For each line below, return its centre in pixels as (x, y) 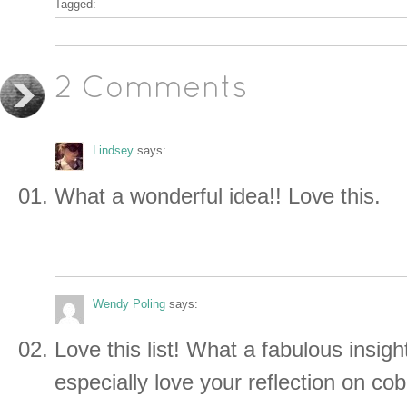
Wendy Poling (129, 304)
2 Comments (151, 90)
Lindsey (113, 151)
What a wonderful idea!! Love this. (218, 196)
